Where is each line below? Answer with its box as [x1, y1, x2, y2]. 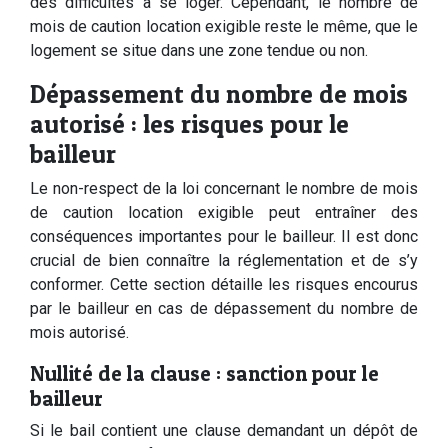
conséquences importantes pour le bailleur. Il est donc [30, 227, 418, 246]
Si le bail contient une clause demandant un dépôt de [30, 421, 418, 440]
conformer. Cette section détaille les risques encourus [30, 275, 418, 294]
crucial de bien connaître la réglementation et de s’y [30, 251, 418, 270]
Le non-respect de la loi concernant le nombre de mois [30, 179, 418, 198]
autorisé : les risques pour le [30, 109, 349, 139]
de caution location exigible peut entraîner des [30, 203, 418, 222]
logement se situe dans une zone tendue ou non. [30, 41, 368, 60]
